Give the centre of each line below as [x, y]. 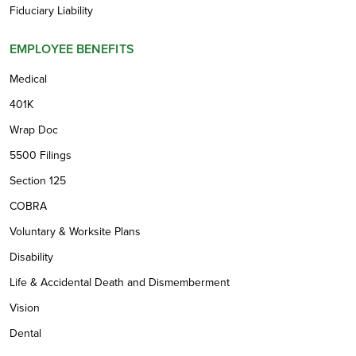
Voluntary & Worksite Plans [75, 231]
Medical [28, 79]
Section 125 [38, 180]
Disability [31, 257]
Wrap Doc [34, 130]
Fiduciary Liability [51, 10]
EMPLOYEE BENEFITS [72, 48]
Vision [25, 308]
